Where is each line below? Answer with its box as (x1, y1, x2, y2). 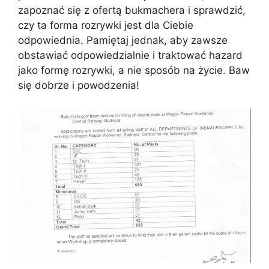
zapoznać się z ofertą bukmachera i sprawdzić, (18, 4, 246, 16)
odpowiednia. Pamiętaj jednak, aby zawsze (18, 34, 228, 46)
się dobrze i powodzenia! (18, 79, 139, 91)
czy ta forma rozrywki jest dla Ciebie (18, 19, 193, 31)
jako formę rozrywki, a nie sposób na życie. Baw (18, 64, 250, 76)
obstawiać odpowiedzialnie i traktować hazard (18, 49, 243, 61)
